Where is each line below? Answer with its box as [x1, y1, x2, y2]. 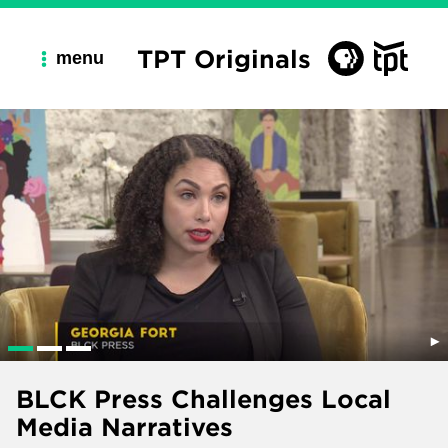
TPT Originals [137, 43, 311, 73]
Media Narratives [16, 412, 233, 441]
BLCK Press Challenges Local [16, 384, 391, 413]
